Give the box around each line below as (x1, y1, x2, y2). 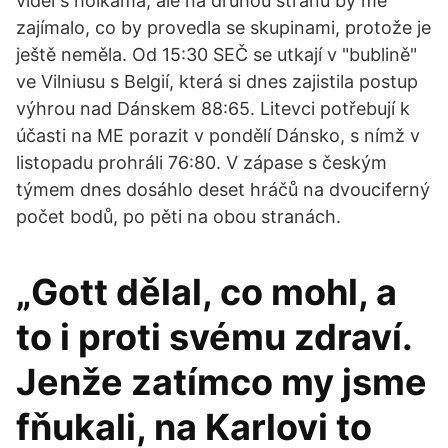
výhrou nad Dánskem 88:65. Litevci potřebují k (16, 98, 410, 119)
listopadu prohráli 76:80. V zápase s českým (16, 152, 387, 173)
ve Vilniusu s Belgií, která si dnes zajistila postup (16, 71, 418, 92)
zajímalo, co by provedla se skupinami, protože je (16, 17, 431, 38)
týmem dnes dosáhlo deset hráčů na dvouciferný (16, 179, 430, 200)
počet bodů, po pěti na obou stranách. (16, 206, 341, 227)
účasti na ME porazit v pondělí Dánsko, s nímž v (16, 125, 420, 146)
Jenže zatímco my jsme (16, 360, 427, 404)
